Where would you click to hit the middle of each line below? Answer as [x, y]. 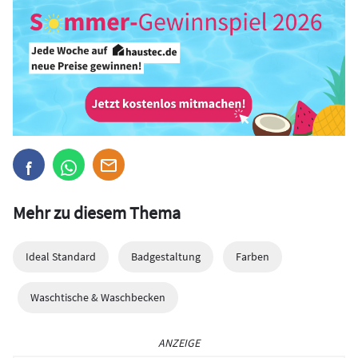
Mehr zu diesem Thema [97, 212]
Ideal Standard [61, 256]
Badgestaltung [166, 256]
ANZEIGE [179, 342]
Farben [253, 256]
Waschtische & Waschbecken [98, 297]
